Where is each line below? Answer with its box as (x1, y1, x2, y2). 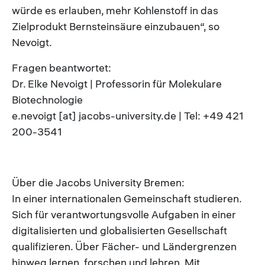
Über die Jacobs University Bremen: (12, 175, 185, 189)
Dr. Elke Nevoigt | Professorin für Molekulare (12, 76, 222, 91)
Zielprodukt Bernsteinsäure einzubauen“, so (12, 19, 219, 33)
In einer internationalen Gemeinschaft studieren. (12, 191, 241, 205)
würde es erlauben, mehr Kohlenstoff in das (12, 3, 218, 17)
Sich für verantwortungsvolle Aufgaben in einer (12, 207, 236, 221)
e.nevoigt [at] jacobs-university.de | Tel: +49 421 (12, 108, 244, 122)
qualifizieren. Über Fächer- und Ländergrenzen (12, 239, 237, 253)
